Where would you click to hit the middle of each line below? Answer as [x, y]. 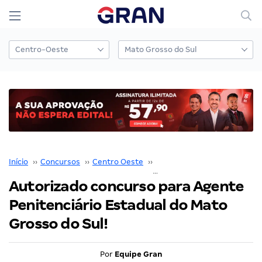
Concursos [60, 161]
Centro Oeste [118, 161]
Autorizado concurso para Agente [126, 186]
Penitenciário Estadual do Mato [118, 205]
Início [18, 161]
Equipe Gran [138, 254]
